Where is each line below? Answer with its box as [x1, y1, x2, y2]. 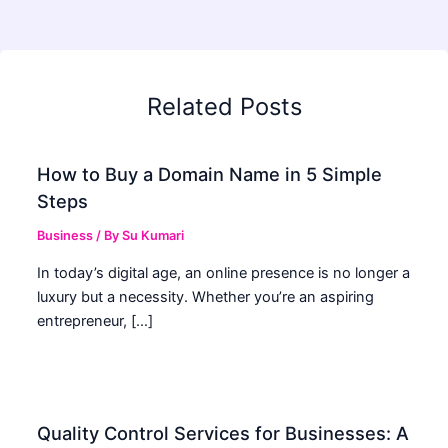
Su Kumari [122, 228, 185, 244]
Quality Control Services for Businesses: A [37, 421, 410, 444]
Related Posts [146, 91, 302, 121]
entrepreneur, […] [37, 311, 154, 330]
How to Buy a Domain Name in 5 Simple [37, 163, 383, 186]
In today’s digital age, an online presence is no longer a [37, 263, 411, 282]
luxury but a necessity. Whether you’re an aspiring [37, 287, 375, 306]
